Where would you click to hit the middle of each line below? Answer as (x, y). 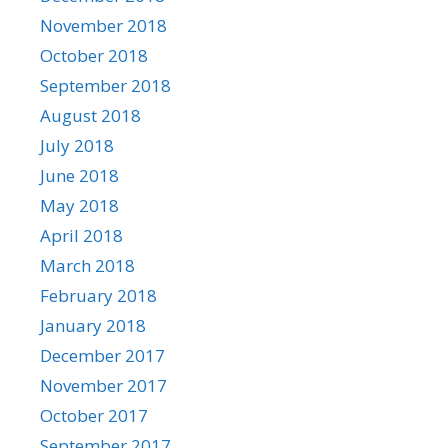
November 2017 (103, 385)
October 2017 (94, 415)
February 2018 (98, 295)
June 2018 (79, 175)
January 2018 (93, 325)
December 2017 (102, 355)
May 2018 (79, 205)
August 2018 (90, 115)
